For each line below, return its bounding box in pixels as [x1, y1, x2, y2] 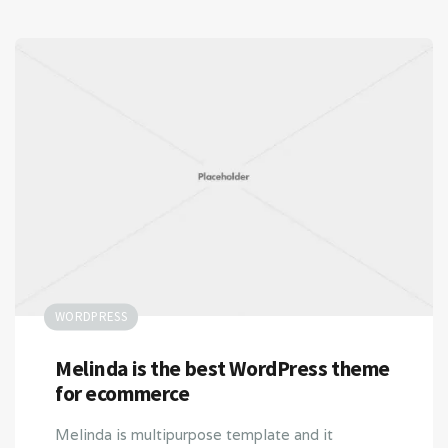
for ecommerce [55, 380, 190, 408]
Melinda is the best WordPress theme [55, 355, 391, 383]
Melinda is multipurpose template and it [55, 425, 333, 445]
